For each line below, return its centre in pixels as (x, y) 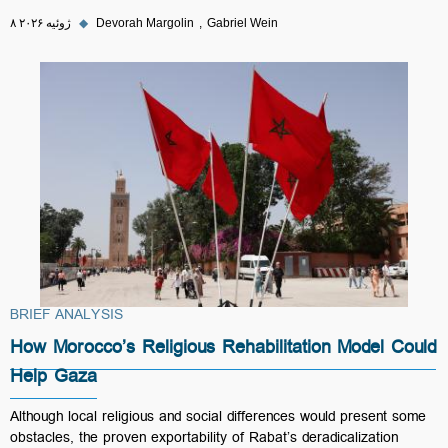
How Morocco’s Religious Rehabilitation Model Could (223, 351)
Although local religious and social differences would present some (218, 419)
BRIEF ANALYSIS (66, 317)
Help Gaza (53, 380)
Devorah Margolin (145, 23)
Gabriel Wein (242, 23)
